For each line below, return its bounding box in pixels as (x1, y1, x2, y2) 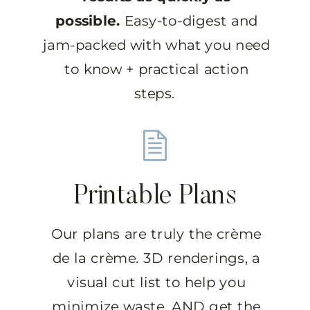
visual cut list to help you (66, 273, 246, 291)
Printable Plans (73, 183, 237, 210)
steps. (134, 84, 179, 102)
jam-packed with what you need (43, 35, 271, 53)
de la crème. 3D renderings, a (53, 248, 261, 266)
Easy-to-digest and (120, 11, 258, 29)
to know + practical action (64, 60, 249, 77)
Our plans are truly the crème (51, 224, 262, 242)
